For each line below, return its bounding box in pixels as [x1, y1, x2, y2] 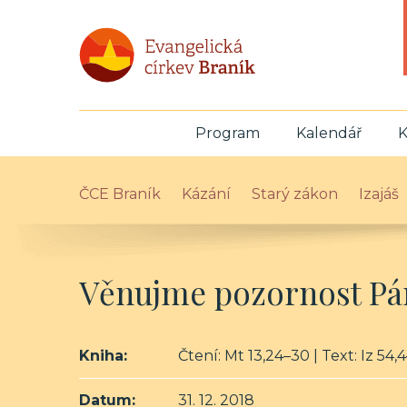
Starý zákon [252, 185, 338, 203]
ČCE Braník [79, 185, 161, 203]
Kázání [182, 185, 231, 203]
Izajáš [359, 185, 399, 203]
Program [194, 124, 260, 142]
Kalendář [295, 124, 362, 142]
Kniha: [79, 347, 127, 364]
